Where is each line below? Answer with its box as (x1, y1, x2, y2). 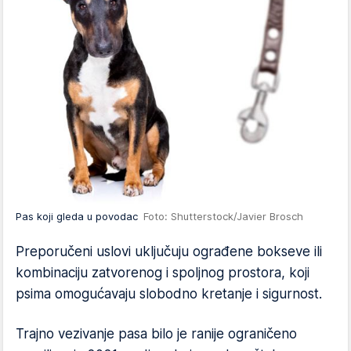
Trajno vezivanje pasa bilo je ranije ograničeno (16, 326, 297, 342)
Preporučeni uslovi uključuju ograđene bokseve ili (16, 244, 322, 259)
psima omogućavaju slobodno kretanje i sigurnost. (16, 286, 322, 302)
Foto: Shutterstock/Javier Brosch (143, 210, 303, 223)
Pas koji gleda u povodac (16, 210, 143, 223)
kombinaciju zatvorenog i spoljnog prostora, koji (16, 265, 309, 280)
